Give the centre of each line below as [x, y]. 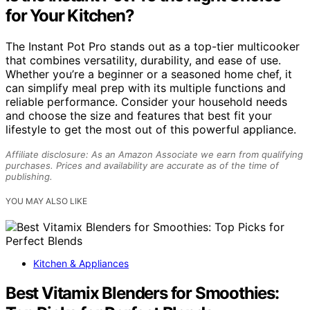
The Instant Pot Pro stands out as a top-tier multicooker [153, 47]
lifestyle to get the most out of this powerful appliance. [151, 130]
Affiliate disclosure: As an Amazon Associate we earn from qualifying [154, 155]
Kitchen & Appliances [81, 264]
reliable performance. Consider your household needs [146, 102]
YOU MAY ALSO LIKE [46, 201]
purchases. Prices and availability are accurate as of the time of [142, 166]
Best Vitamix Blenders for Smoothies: [142, 293]
